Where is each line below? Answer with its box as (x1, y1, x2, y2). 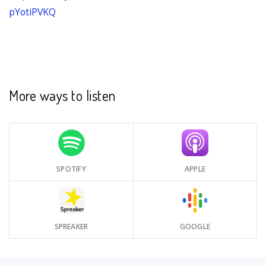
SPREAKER (54, 221, 88, 232)
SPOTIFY (56, 163, 86, 174)
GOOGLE (179, 221, 211, 232)
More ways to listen (9, 86, 116, 104)
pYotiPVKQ (9, 5, 56, 18)
